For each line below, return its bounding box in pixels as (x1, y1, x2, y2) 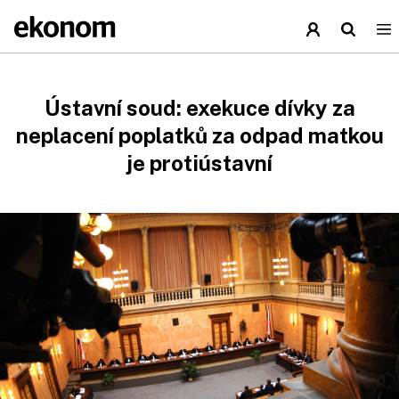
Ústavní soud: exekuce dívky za (44, 95, 355, 120)
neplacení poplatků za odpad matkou (15, 123, 384, 148)
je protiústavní (126, 151, 273, 175)
